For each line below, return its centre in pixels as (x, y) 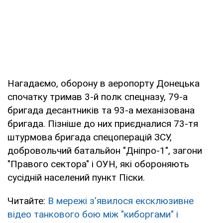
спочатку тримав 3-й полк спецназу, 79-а (98, 97)
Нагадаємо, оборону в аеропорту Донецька (104, 83)
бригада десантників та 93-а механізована (101, 110)
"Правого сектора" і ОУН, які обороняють (98, 164)
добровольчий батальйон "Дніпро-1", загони (105, 150)
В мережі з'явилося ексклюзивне (121, 201)
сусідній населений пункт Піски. (76, 177)
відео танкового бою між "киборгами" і (93, 214)
